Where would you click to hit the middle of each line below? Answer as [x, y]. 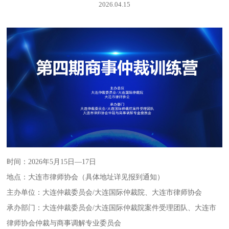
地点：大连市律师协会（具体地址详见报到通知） [86, 177]
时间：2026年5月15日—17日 [52, 162]
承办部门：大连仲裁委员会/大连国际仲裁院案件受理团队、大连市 [112, 208]
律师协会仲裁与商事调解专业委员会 [64, 223]
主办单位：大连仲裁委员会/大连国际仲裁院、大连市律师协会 [105, 192]
